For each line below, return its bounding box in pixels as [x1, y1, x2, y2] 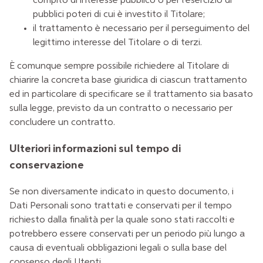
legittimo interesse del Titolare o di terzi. [33, 38, 202, 48]
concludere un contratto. [9, 118, 115, 128]
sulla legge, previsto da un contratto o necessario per [9, 104, 232, 114]
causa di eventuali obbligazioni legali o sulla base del [9, 243, 227, 253]
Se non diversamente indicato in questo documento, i [9, 187, 234, 197]
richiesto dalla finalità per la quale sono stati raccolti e [9, 215, 235, 225]
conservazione [9, 160, 84, 171]
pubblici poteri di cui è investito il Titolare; [33, 10, 205, 20]
